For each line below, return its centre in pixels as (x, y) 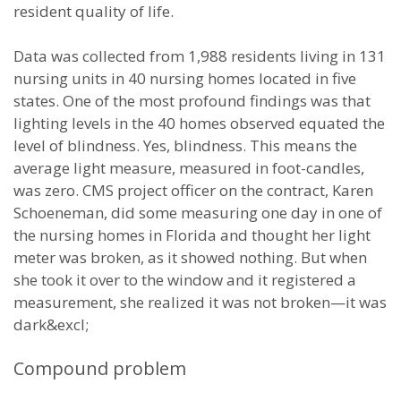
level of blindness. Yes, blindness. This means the (185, 145)
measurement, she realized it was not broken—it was (200, 302)
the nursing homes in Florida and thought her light (192, 235)
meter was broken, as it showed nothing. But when (190, 257)
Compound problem (100, 368)
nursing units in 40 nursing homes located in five (185, 78)
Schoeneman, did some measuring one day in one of (198, 213)
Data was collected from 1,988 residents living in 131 (200, 56)
